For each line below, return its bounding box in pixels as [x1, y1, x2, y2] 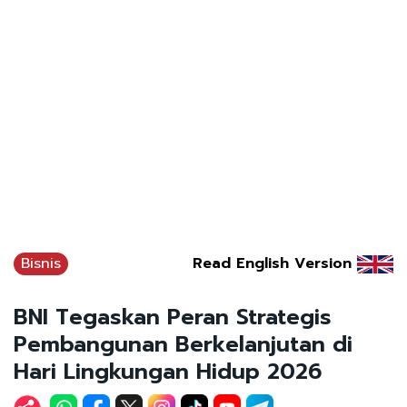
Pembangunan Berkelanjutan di [14, 328, 352, 362]
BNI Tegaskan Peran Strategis [14, 301, 332, 334]
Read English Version [193, 253, 352, 275]
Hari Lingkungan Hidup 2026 [14, 355, 322, 389]
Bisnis [21, 253, 61, 275]
